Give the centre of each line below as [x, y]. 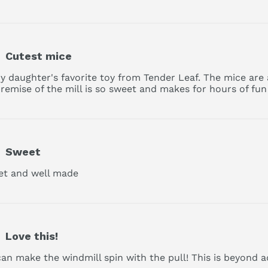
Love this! [31, 236]
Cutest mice [38, 56]
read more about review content [154, 173]
